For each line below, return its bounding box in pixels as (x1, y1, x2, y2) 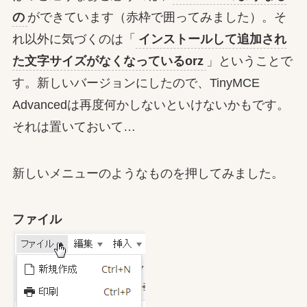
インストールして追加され (138, 32, 286, 46)
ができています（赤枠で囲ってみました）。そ (27, 10, 286, 24)
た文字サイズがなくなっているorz (12, 53, 204, 68)
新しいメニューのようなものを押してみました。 (12, 166, 284, 180)
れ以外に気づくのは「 (12, 32, 136, 46)
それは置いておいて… (12, 119, 136, 134)
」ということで (206, 53, 293, 68)
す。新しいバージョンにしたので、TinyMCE (12, 75, 260, 90)
